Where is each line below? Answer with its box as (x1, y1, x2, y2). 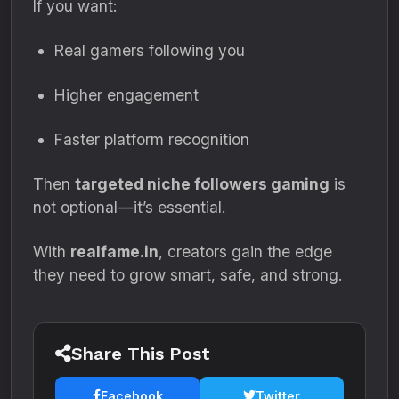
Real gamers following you (54, 41, 245, 60)
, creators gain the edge (159, 242, 332, 261)
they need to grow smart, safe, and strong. (33, 265, 342, 284)
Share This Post (71, 343, 210, 364)
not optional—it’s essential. (33, 198, 225, 216)
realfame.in (70, 242, 159, 261)
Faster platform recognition (54, 130, 249, 149)
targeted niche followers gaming (75, 175, 330, 193)
